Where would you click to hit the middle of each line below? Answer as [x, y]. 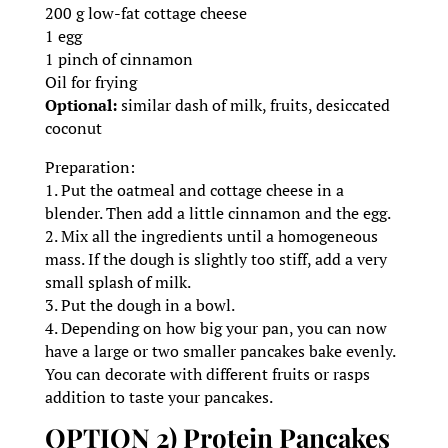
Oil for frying [90, 82]
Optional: [80, 105]
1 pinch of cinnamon [118, 59]
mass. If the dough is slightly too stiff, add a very [215, 259]
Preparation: [89, 167]
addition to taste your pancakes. [158, 397]
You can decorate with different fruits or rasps [207, 374]
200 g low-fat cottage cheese [145, 13]
